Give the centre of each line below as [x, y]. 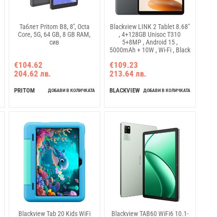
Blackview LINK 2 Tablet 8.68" [150, 27]
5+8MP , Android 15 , [150, 42]
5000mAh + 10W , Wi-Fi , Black [150, 50]
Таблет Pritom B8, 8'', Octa [54, 27]
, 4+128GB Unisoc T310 [150, 35]
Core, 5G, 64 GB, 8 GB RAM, [54, 35]
